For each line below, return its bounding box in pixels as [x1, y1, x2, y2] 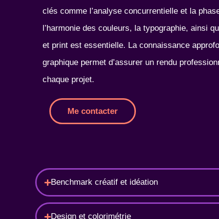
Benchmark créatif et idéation [51, 177, 158, 187]
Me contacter [67, 107, 118, 116]
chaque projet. [43, 75, 95, 84]
